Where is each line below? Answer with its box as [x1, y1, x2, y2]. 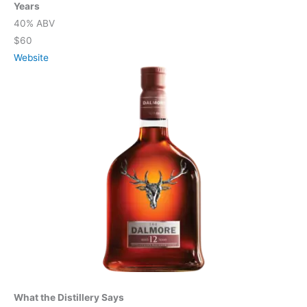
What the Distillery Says [14, 292, 124, 304]
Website [14, 52, 49, 64]
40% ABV [14, 18, 55, 29]
